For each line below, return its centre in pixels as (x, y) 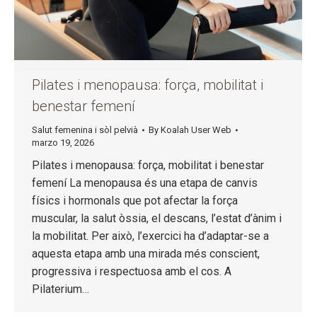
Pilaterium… (60, 289)
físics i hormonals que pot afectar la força (135, 201)
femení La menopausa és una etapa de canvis (145, 183)
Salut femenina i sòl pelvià (85, 130)
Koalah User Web (196, 130)
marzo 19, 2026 (63, 143)
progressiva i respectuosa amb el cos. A (132, 272)
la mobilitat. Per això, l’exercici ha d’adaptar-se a (150, 236)
